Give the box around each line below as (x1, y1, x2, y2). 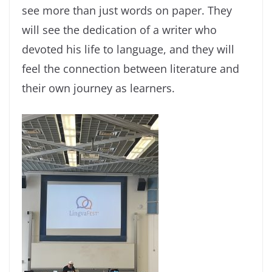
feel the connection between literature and (22, 61, 239, 76)
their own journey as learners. (22, 81, 175, 96)
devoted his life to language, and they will (22, 42, 234, 57)
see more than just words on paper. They (22, 3, 232, 18)
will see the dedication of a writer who (22, 22, 217, 38)
